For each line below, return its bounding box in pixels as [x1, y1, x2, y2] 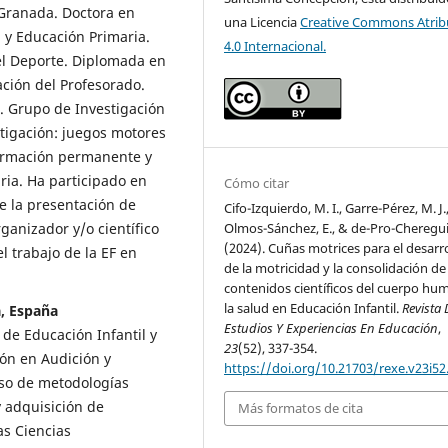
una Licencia [224, 13, 301, 32]
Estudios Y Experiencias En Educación [224, 319, 439, 338]
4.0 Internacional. [224, 37, 327, 56]
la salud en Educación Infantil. [224, 299, 403, 318]
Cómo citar [224, 174, 290, 193]
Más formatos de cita [238, 399, 364, 418]
